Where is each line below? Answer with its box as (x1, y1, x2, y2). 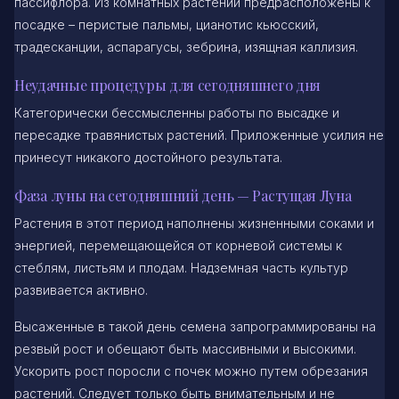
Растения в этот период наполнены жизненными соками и (14, 215, 374, 231)
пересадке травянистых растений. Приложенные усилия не (14, 126, 384, 142)
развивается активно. (14, 281, 148, 297)
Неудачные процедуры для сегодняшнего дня (14, 75, 322, 94)
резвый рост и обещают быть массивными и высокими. (14, 340, 356, 356)
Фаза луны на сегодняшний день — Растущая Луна (14, 185, 352, 205)
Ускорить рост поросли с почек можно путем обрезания (14, 362, 368, 379)
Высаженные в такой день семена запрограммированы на (14, 318, 376, 334)
